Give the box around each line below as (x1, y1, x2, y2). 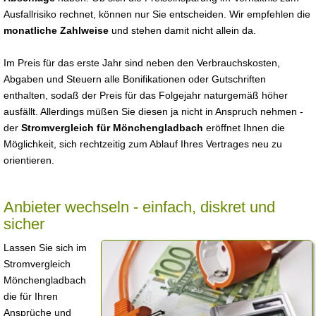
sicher (4, 215, 44, 233)
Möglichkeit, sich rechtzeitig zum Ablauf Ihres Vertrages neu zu (4, 138, 282, 150)
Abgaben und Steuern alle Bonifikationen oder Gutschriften (4, 73, 266, 85)
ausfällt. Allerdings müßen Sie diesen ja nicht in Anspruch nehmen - (4, 106, 303, 117)
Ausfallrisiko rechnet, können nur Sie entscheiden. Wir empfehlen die (4, 8, 310, 20)
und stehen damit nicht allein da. (109, 25, 256, 36)
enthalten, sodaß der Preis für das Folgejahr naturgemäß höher (4, 90, 288, 101)
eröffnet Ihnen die (203, 122, 285, 133)
